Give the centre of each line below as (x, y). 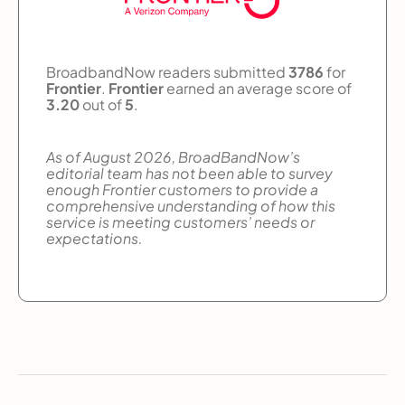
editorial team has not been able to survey (189, 173)
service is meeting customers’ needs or (180, 221)
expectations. (94, 238)
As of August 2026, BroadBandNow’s (173, 156)
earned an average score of (258, 88)
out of (102, 104)
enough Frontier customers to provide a (182, 189)
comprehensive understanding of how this (191, 205)
